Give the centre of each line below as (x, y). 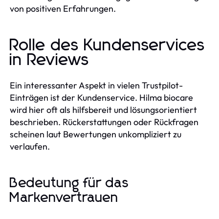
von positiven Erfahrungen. (63, 8)
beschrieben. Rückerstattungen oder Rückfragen (104, 122)
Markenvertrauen (64, 198)
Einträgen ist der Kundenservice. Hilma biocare (101, 97)
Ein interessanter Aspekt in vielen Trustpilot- (96, 85)
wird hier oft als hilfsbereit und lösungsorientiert (103, 109)
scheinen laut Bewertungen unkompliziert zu (96, 134)
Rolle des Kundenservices (108, 45)
